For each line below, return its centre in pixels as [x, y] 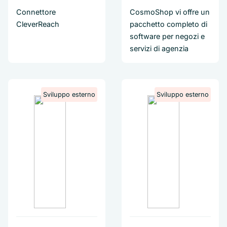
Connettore [36, 12]
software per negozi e [167, 36]
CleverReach [38, 24]
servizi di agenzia [159, 48]
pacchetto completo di [168, 24]
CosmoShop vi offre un [170, 12]
